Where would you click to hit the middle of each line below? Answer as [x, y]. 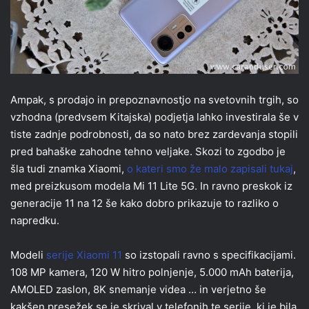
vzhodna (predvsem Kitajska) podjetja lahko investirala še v [154, 117]
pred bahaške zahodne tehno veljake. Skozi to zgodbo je [148, 152]
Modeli [28, 255]
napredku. [35, 221]
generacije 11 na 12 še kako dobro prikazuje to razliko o [144, 203]
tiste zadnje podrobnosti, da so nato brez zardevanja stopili [154, 134]
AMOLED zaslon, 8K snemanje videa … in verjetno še [138, 290]
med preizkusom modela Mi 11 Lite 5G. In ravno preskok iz [151, 186]
